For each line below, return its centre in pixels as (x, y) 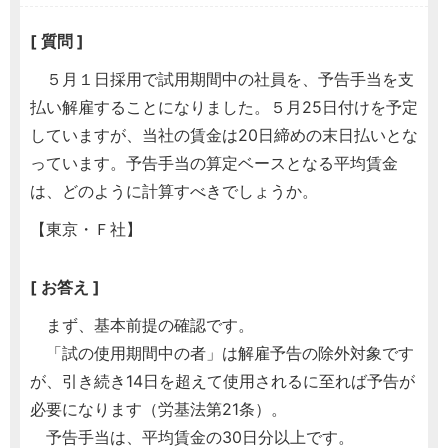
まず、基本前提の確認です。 (142, 325)
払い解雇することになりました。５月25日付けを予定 (224, 107)
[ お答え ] (65, 287)
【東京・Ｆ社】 (86, 229)
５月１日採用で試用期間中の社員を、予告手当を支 (222, 79)
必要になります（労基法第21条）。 (158, 409)
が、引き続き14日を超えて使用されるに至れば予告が (222, 381)
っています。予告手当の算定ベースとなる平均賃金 (214, 163)
